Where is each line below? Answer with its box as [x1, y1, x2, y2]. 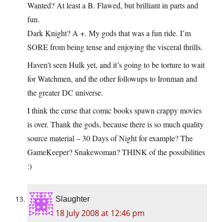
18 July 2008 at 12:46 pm [55, 208, 145, 219]
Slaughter [55, 195, 90, 204]
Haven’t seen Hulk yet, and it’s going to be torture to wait [27, 59, 205, 70]
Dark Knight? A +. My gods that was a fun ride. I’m [27, 28, 191, 39]
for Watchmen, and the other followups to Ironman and [27, 73, 197, 84]
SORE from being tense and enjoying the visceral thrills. [27, 42, 203, 53]
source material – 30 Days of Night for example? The [27, 133, 193, 144]
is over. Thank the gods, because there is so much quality [27, 119, 204, 130]
